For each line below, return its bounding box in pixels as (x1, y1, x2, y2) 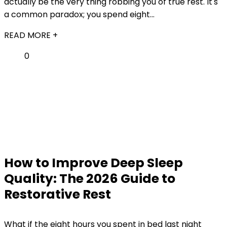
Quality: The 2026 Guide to (4, 170, 175, 187)
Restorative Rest (4, 185, 111, 203)
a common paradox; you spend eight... (4, 9, 155, 20)
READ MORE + (4, 29, 58, 41)
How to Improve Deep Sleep (4, 154, 183, 172)
